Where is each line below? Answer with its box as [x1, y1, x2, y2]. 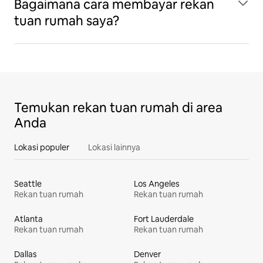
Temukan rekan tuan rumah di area [14, 99, 222, 116]
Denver [134, 249, 161, 259]
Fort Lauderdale [134, 214, 194, 224]
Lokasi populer [14, 142, 69, 153]
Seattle [14, 178, 42, 189]
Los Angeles [134, 178, 180, 189]
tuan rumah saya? [14, 12, 119, 29]
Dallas [14, 249, 37, 259]
